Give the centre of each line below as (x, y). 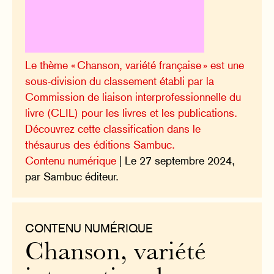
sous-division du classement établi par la (120, 81)
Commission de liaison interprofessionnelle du (133, 97)
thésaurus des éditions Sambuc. (100, 144)
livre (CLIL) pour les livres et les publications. (131, 113)
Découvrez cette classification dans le (113, 128)
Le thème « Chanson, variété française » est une (135, 65)
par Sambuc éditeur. (72, 176)
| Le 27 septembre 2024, (176, 160)
